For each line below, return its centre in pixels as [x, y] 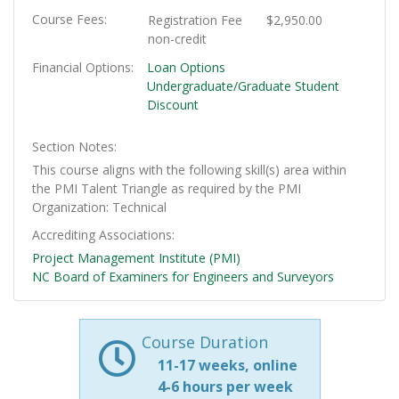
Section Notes [73, 147]
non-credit [177, 39]
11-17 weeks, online [227, 366]
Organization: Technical [99, 208]
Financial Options [81, 68]
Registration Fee [195, 20]
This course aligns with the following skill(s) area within [189, 170]
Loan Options [186, 68]
